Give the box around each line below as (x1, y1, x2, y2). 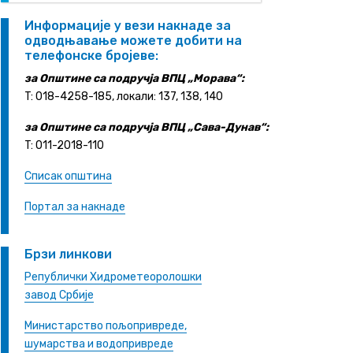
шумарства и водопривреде (24, 337, 173, 351)
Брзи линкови (24, 247, 112, 262)
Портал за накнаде (24, 200, 125, 214)
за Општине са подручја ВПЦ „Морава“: (24, 72, 244, 85)
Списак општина (24, 169, 112, 183)
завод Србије (24, 288, 94, 302)
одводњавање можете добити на (24, 33, 242, 48)
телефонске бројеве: (24, 48, 158, 63)
